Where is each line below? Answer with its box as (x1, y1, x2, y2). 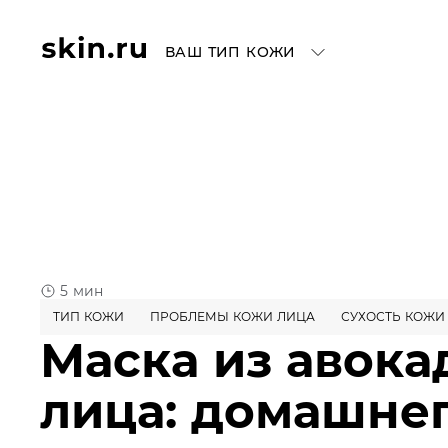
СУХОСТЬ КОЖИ (341, 309, 445, 324)
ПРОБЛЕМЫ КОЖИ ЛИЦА (150, 309, 315, 324)
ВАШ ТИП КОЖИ (165, 43, 296, 61)
